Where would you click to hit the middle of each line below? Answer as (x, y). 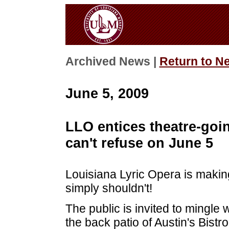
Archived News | (112, 62)
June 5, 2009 (107, 93)
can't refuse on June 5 (139, 143)
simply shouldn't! (109, 188)
